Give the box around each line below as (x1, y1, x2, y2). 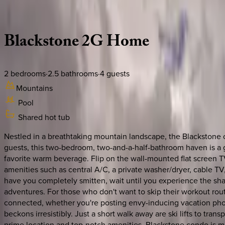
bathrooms (59, 67, 98, 79)
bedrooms (9, 67, 46, 79)
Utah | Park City (4, 8, 57, 19)
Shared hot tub (18, 111, 70, 123)
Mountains (16, 82, 53, 93)
